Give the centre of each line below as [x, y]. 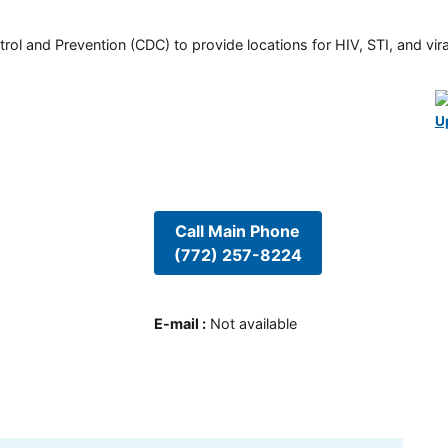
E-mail [176, 324]
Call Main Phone [238, 230]
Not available [253, 324]
